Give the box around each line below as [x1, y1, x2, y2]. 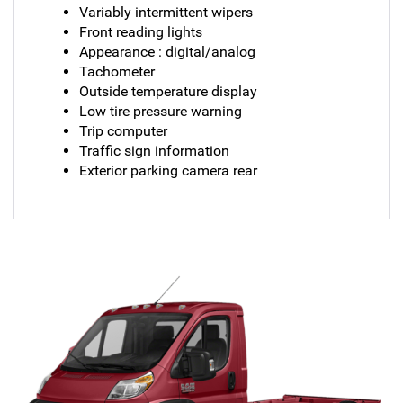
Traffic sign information [78, 141, 229, 159]
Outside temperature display [78, 82, 257, 100]
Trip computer [78, 121, 167, 139]
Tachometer [78, 62, 155, 80]
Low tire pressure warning [78, 102, 242, 120]
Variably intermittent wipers [78, 3, 253, 21]
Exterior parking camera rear [78, 161, 257, 179]
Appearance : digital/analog [78, 42, 255, 60]
